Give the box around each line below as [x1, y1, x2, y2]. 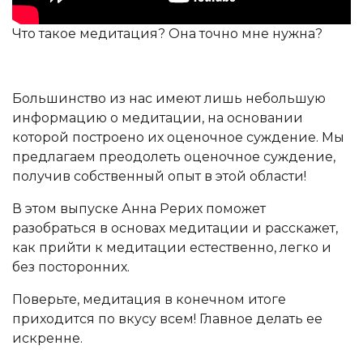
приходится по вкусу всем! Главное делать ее [12, 311, 322, 327]
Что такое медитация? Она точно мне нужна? [12, 26, 322, 42]
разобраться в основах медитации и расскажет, [12, 220, 338, 237]
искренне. [12, 331, 83, 347]
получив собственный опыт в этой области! [12, 169, 306, 185]
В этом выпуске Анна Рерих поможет [12, 201, 266, 217]
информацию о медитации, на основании [12, 110, 303, 126]
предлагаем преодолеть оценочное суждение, [12, 149, 335, 165]
